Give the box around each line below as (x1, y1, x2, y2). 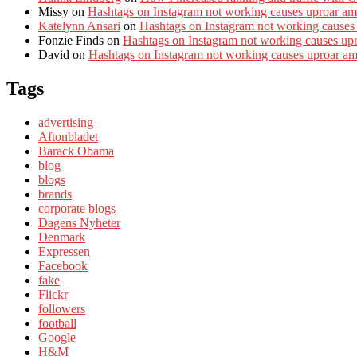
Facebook (38, 258, 88, 273)
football (38, 316, 76, 330)
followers (38, 301, 85, 316)
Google (38, 330, 76, 344)
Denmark (38, 229, 85, 244)
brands (38, 186, 72, 201)
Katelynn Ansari (38, 19, 120, 33)
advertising (38, 115, 93, 129)
